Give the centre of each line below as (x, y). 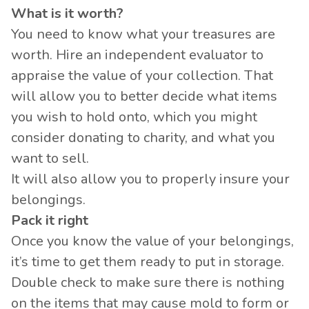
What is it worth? (67, 13)
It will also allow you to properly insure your (150, 179)
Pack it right (50, 220)
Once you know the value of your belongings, (152, 241)
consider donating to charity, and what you (143, 138)
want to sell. (53, 158)
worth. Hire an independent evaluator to (137, 55)
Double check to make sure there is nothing (148, 282)
